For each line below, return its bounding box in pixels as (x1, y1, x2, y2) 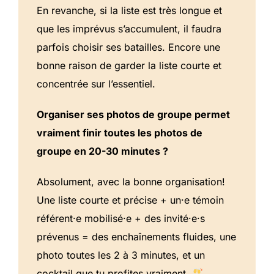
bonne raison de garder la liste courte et (37, 59, 221, 72)
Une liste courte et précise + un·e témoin (37, 193, 224, 206)
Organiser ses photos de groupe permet (37, 108, 230, 120)
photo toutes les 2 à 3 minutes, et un (37, 248, 205, 261)
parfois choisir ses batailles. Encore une (37, 40, 220, 53)
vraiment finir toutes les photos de (37, 126, 202, 139)
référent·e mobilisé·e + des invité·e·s (37, 212, 205, 224)
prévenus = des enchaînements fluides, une (37, 230, 236, 243)
